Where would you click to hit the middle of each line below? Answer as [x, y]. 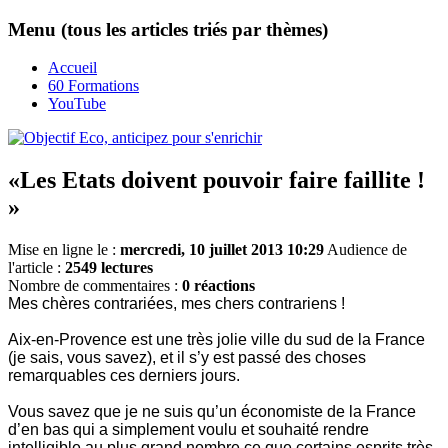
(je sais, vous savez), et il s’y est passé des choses [187, 358]
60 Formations [93, 86]
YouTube [77, 104]
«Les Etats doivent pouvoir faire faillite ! [216, 180]
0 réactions [218, 286]
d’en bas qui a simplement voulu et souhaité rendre [188, 430]
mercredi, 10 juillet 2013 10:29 [222, 250]
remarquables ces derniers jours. [124, 376]
